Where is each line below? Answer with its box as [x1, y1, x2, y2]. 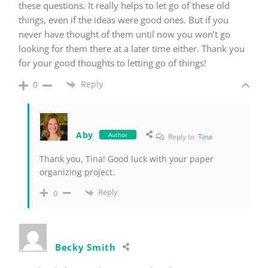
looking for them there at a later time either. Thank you [19, 42, 245, 55]
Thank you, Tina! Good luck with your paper [39, 153, 214, 165]
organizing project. [39, 166, 115, 178]
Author [108, 130, 128, 139]
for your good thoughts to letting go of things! [19, 57, 206, 69]
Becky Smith [55, 240, 116, 253]
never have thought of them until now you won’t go [19, 28, 230, 41]
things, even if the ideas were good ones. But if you [19, 14, 229, 26]
